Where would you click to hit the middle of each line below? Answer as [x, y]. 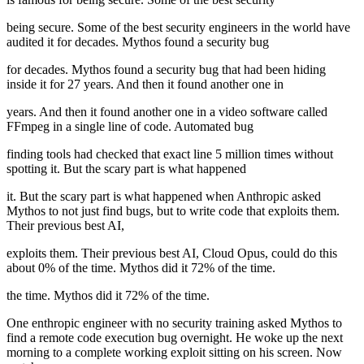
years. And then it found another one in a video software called [167, 112]
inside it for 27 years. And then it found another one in [145, 84]
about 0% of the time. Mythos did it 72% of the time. [141, 268]
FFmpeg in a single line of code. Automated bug [130, 127]
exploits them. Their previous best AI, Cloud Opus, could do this [172, 253]
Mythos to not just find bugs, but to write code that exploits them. [173, 211]
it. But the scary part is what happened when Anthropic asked [164, 197]
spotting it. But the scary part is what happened [126, 169]
